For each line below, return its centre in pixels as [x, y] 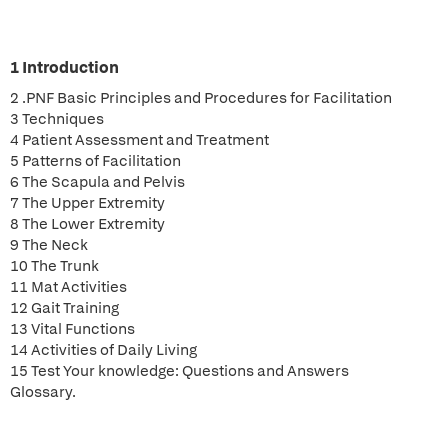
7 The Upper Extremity [87, 203]
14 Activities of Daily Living [103, 350]
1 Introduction [64, 67]
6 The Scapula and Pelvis [97, 182]
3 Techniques [57, 119]
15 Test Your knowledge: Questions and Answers [179, 371]
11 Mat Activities [68, 287]
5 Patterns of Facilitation [95, 161]
